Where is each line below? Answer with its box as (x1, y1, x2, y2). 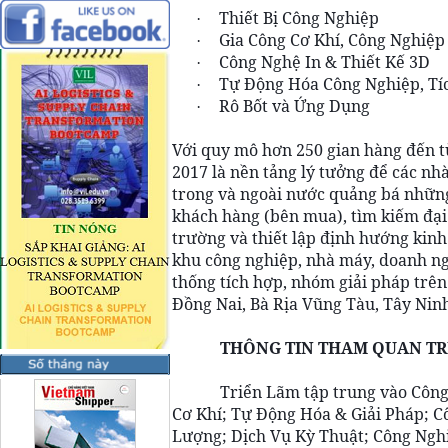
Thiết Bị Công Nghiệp (219, 7, 379, 29)
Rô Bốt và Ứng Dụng (219, 95, 370, 117)
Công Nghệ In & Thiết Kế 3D (219, 51, 430, 73)
